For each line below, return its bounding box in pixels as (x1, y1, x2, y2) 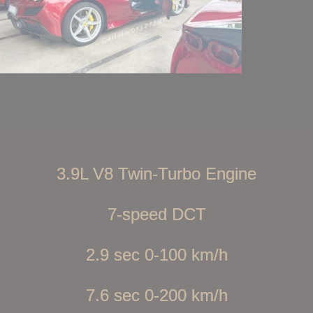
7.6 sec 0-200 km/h (85, 286, 228, 305)
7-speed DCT (107, 205, 206, 224)
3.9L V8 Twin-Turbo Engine (57, 164, 256, 183)
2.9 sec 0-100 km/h (85, 245, 228, 264)
